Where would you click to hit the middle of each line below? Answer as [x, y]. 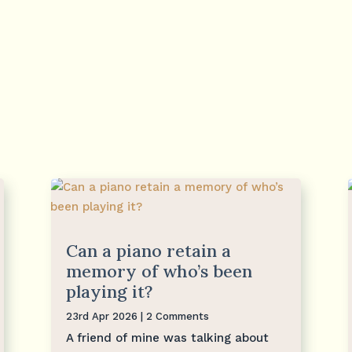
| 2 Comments [173, 316]
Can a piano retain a [148, 250]
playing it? [109, 291]
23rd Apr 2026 [101, 316]
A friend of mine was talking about [167, 337]
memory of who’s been [159, 271]
